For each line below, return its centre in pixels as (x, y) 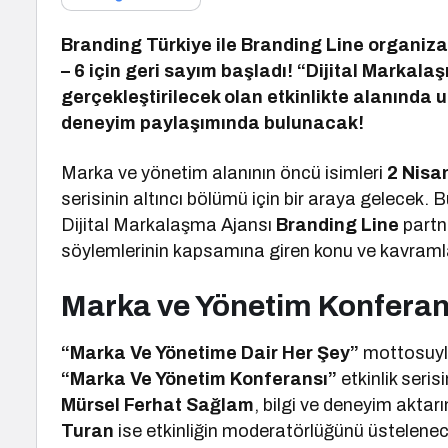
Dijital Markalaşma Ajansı (169, 225)
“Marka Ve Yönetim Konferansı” (199, 379)
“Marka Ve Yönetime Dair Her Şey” (212, 353)
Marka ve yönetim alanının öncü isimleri (224, 173)
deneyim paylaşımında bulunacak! (213, 123)
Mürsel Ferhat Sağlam (158, 405)
